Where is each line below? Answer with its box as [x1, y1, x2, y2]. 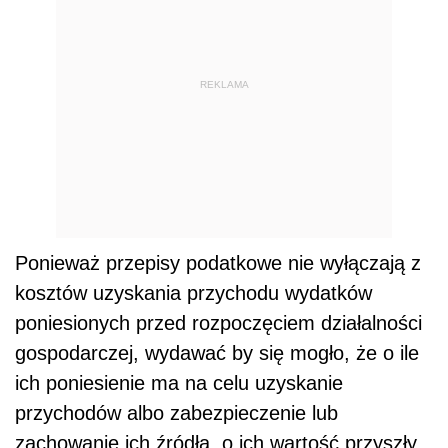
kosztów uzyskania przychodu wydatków [15, 281, 372, 304]
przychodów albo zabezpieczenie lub [15, 401, 338, 424]
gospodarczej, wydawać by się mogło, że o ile [15, 341, 419, 364]
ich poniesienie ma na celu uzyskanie [15, 371, 343, 394]
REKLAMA [199, 79, 249, 91]
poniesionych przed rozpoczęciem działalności [15, 311, 422, 334]
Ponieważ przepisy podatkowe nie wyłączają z [15, 251, 421, 274]
